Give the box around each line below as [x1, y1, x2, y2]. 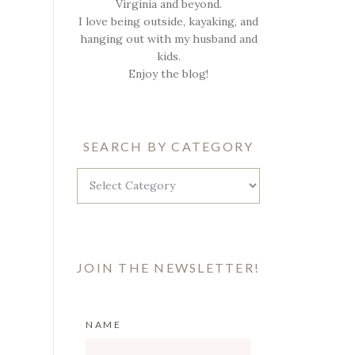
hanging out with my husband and [79, 31, 258, 46]
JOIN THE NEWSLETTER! [77, 260, 260, 276]
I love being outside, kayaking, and [78, 13, 259, 29]
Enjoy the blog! [128, 66, 209, 81]
